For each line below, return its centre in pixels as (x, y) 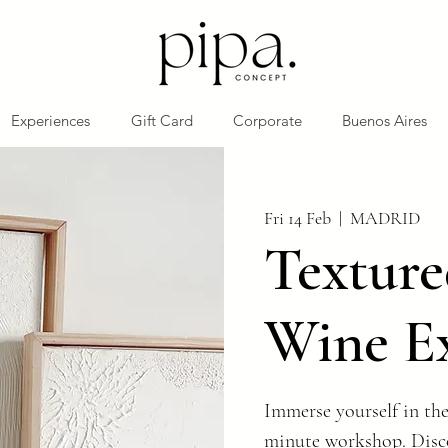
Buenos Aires (384, 120)
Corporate (267, 120)
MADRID (385, 218)
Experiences (50, 120)
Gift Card (161, 120)
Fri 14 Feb (297, 218)
